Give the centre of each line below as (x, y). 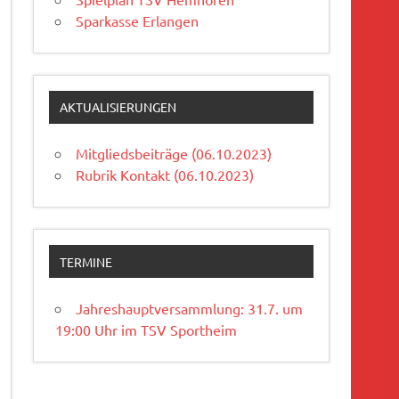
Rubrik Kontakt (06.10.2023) (165, 175)
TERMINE (85, 261)
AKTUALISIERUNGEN (118, 107)
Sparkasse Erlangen (138, 20)
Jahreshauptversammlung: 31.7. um (190, 308)
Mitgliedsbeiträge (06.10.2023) (174, 154)
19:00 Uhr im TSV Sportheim (147, 329)
